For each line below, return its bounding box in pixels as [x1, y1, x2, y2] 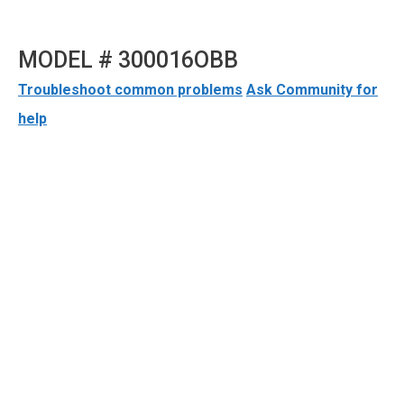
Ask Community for [246, 80, 378, 98]
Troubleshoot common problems [18, 80, 243, 98]
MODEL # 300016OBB [18, 46, 238, 73]
